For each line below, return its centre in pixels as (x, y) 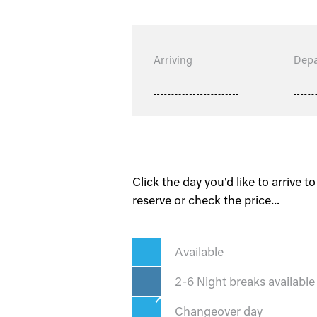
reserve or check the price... (206, 200)
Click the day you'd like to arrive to (224, 182)
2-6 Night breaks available (245, 282)
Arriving (173, 60)
